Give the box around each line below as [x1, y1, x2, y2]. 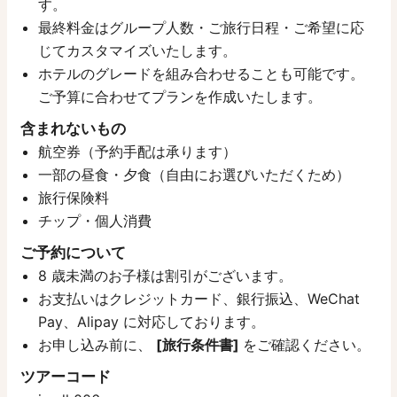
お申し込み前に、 [37, 335, 152, 354]
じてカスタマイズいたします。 [37, 41, 237, 59]
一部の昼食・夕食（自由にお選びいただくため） [37, 165, 350, 183]
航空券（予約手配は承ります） [37, 142, 237, 160]
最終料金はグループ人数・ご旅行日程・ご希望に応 [37, 18, 364, 36]
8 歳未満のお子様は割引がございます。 [37, 266, 292, 284]
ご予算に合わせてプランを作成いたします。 [37, 87, 322, 105]
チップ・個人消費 [37, 211, 152, 230]
